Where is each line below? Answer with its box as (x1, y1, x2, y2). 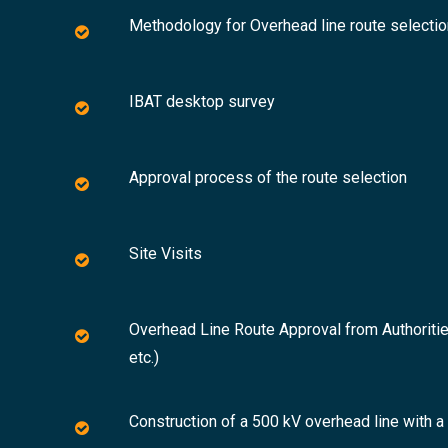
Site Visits (129, 244, 202, 263)
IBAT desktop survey (129, 92, 275, 111)
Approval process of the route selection (129, 168, 407, 187)
